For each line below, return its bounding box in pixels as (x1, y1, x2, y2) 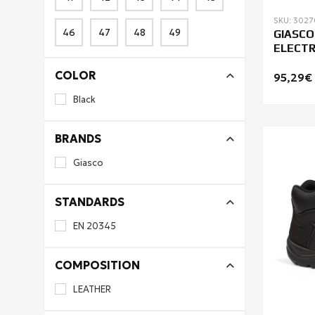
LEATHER (73, 283, 111, 295)
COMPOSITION (55, 258, 140, 272)
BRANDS (55, 131, 101, 146)
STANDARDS (55, 195, 124, 209)
